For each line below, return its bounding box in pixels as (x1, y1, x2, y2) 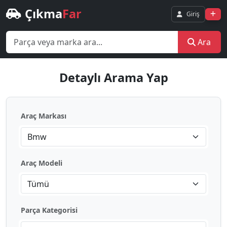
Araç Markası (21, 111, 66, 121)
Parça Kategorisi (21, 205, 78, 215)
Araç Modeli (21, 158, 62, 168)
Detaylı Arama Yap (59, 69, 168, 86)
